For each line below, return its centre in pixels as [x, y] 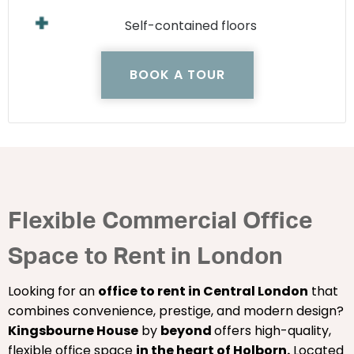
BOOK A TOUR [177, 75]
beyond [187, 331]
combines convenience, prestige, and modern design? [176, 311]
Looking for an [53, 291]
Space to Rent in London [145, 256]
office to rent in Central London [203, 291]
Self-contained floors [191, 26]
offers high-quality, [273, 331]
